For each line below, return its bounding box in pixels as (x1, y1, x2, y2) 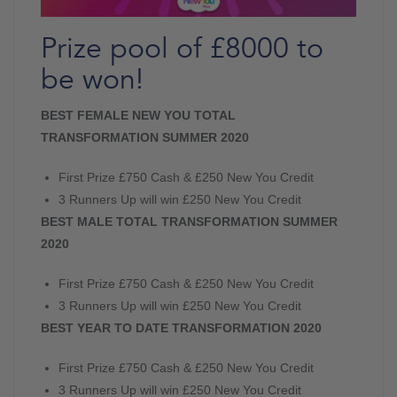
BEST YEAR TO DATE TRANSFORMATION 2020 (41, 321, 322, 335)
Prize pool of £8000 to (41, 29, 323, 68)
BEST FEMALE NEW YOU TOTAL (41, 108, 236, 122)
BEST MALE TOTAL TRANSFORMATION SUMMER (41, 214, 338, 229)
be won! (41, 60, 144, 99)
